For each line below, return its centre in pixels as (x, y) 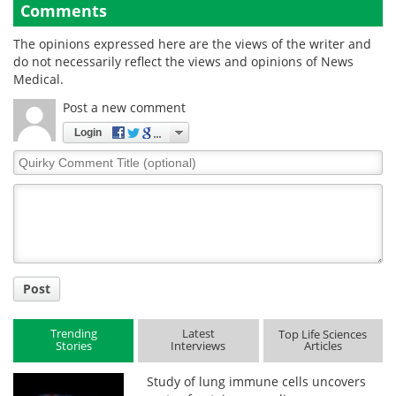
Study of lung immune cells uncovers (257, 381)
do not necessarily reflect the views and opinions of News (183, 61)
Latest (198, 334)
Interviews (198, 346)
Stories (73, 346)
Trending (73, 334)
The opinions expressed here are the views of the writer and (192, 43)
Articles (323, 346)
